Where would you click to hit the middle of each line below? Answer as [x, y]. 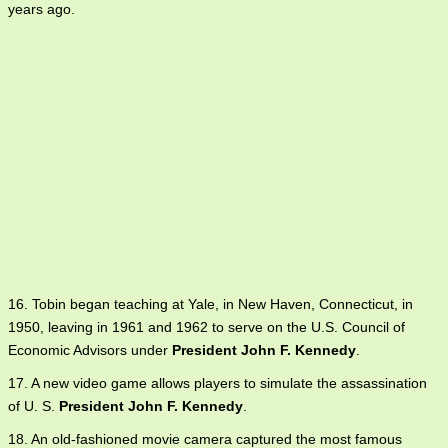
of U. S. [33, 406]
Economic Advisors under [90, 350]
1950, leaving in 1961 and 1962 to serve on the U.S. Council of [206, 327]
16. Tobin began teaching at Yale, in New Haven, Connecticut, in [210, 304]
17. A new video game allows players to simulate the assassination [217, 383]
